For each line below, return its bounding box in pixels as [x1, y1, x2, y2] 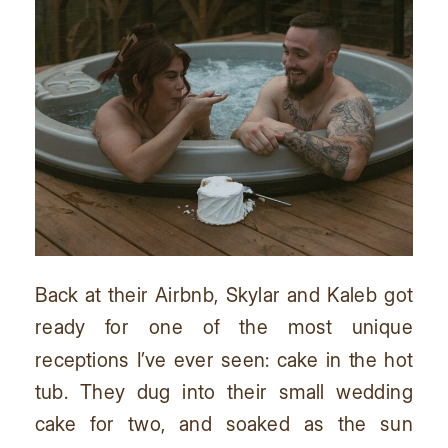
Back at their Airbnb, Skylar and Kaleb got [35, 282, 413, 307]
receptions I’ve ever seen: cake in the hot [35, 346, 413, 371]
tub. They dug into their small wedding [35, 379, 413, 403]
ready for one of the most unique [35, 314, 413, 339]
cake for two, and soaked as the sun [35, 411, 413, 436]
